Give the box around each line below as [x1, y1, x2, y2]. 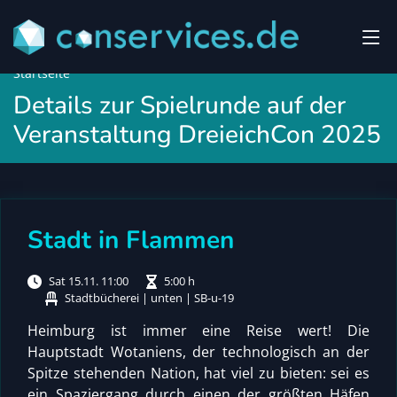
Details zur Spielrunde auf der [13, 89, 346, 122]
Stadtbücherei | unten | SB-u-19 [65, 290, 234, 306]
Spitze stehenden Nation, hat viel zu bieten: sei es [27, 363, 370, 383]
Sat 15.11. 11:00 [49, 273, 128, 289]
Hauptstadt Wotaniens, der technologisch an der [27, 342, 370, 362]
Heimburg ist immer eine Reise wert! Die [27, 321, 370, 340]
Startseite [13, 65, 70, 82]
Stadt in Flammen [27, 223, 234, 257]
